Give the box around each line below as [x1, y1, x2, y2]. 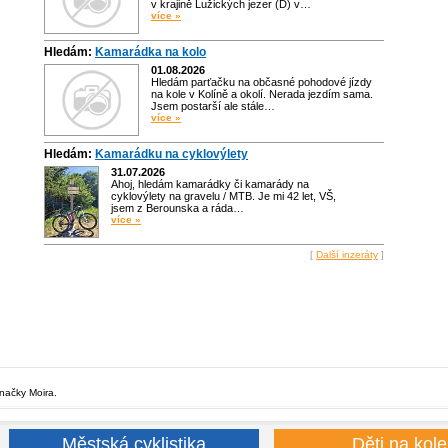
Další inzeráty [316, 249, 378, 260]
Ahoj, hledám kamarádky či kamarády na [111, 178, 309, 190]
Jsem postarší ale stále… [151, 100, 275, 112]
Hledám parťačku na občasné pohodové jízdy [151, 76, 372, 88]
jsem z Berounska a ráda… [111, 202, 244, 214]
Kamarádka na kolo [95, 45, 206, 59]
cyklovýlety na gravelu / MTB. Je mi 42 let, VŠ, [111, 190, 336, 202]
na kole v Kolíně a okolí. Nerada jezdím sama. [151, 88, 373, 100]
